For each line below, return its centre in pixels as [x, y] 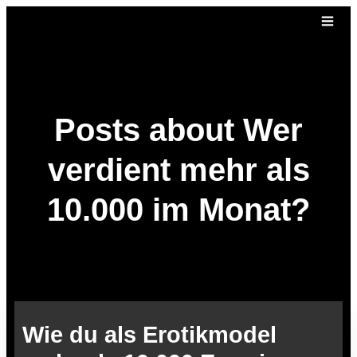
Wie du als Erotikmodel [149, 335]
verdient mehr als [178, 170]
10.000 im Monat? [178, 210]
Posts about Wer [178, 130]
